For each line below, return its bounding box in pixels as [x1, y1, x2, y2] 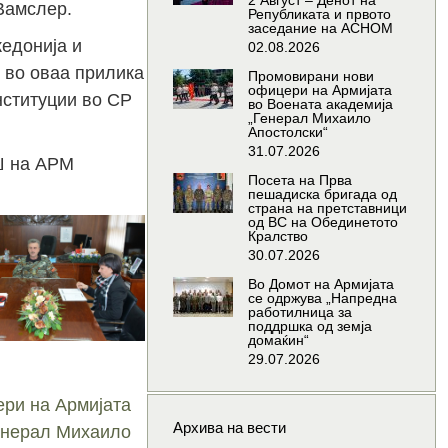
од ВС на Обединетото [247, 214, 398, 231]
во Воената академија [247, 96, 393, 113]
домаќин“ [247, 332, 309, 349]
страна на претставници [247, 200, 407, 217]
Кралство [247, 228, 308, 245]
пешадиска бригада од [247, 186, 397, 203]
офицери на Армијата [247, 82, 392, 99]
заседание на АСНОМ [247, 20, 393, 37]
